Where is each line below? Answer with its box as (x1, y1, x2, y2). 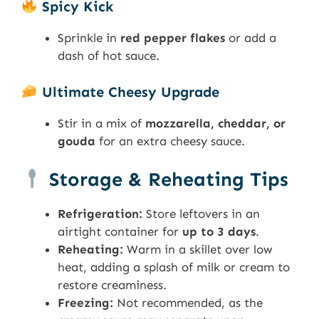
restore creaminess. (58, 278, 167, 293)
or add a (225, 31, 276, 46)
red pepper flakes (120, 31, 225, 46)
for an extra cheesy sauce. (95, 133, 245, 148)
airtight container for (58, 224, 182, 239)
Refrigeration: (58, 206, 142, 221)
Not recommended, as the (113, 296, 263, 310)
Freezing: (58, 296, 113, 310)
